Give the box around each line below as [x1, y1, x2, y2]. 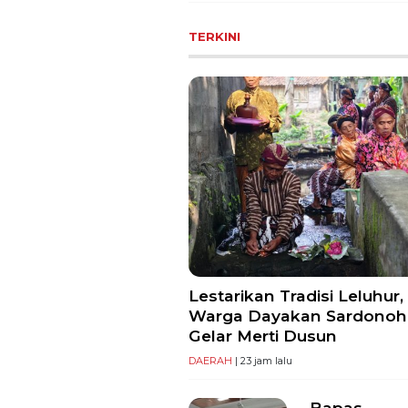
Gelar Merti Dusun [189, 325, 337, 345]
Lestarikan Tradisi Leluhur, [189, 285, 403, 305]
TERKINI [189, 28, 240, 44]
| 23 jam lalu [232, 353, 292, 367]
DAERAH [189, 353, 232, 367]
